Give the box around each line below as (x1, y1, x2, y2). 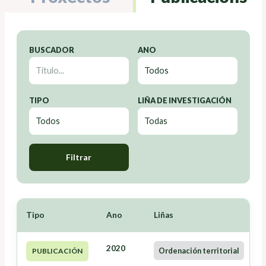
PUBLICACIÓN (31, 246, 83, 255)
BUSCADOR (28, 45, 74, 55)
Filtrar (66, 151, 91, 162)
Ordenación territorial (158, 245, 239, 255)
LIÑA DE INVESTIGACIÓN (137, 95, 232, 105)
